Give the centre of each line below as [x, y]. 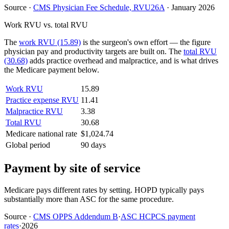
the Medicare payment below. [52, 70]
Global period [28, 145]
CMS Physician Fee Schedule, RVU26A [99, 8]
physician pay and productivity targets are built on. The [94, 52]
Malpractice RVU [34, 111]
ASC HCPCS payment [158, 216]
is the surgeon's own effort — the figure [146, 42]
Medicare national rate [41, 134]
